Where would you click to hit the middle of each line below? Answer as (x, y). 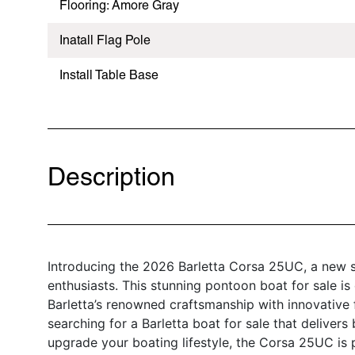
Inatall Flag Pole (105, 40)
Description (111, 176)
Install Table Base (109, 74)
